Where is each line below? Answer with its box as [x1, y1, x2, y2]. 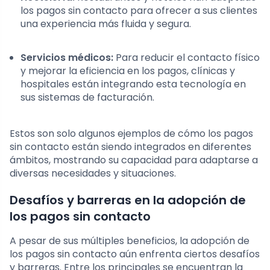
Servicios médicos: [20, 51, 113, 65]
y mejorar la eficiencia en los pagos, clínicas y [20, 64, 235, 78]
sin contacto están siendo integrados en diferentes [10, 140, 251, 154]
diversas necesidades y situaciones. [10, 166, 176, 181]
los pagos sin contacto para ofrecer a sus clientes [20, 4, 257, 18]
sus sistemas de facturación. [20, 90, 154, 105]
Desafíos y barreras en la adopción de [10, 192, 246, 209]
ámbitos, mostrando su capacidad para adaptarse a [10, 153, 258, 168]
